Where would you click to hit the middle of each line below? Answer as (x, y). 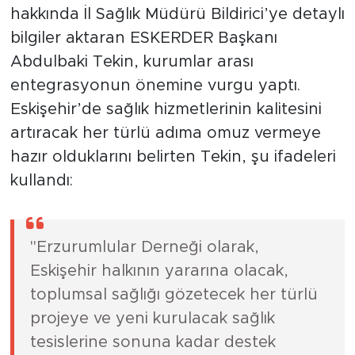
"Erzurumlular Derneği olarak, (144, 248)
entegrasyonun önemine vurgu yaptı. (155, 86)
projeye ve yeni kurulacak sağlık (152, 319)
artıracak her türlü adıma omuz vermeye (165, 134)
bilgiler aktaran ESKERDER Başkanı (143, 38)
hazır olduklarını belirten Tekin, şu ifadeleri (173, 157)
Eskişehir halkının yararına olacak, (159, 271)
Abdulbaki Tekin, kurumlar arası (132, 62)
